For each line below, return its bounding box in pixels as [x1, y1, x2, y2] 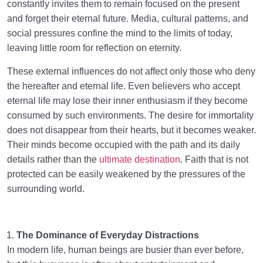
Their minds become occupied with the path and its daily [7, 139, 240, 150]
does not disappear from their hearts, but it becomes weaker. [7, 124, 256, 135]
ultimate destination [99, 154, 180, 164]
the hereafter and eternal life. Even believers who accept [7, 80, 240, 91]
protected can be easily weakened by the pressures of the [7, 168, 245, 179]
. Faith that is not [180, 154, 248, 164]
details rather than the [7, 154, 99, 164]
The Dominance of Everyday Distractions [16, 230, 199, 240]
